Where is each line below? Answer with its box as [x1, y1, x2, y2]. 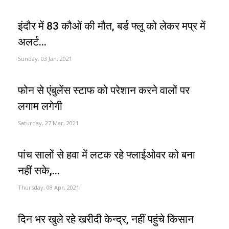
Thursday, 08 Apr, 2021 [18, 183, 79, 191]
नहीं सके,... [18, 164, 60, 177]
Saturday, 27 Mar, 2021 [18, 119, 79, 127]
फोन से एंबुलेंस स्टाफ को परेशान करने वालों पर [18, 84, 190, 97]
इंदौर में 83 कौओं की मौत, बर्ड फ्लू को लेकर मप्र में [18, 19, 205, 32]
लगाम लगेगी [18, 100, 62, 112]
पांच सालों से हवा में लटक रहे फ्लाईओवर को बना [18, 148, 195, 161]
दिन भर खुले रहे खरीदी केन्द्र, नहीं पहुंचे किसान [18, 213, 194, 225]
